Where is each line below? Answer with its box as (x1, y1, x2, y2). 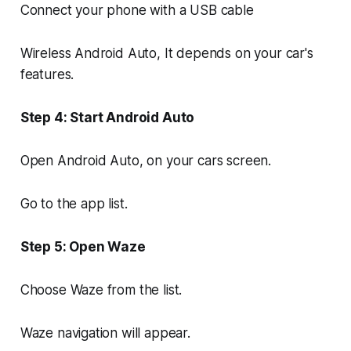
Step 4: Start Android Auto (20, 110, 195, 126)
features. (20, 67, 74, 83)
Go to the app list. (20, 196, 128, 212)
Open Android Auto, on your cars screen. (20, 153, 272, 169)
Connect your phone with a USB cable (20, 2, 254, 19)
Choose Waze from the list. (20, 282, 183, 299)
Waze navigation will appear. (20, 325, 190, 342)
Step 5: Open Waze (20, 239, 146, 255)
